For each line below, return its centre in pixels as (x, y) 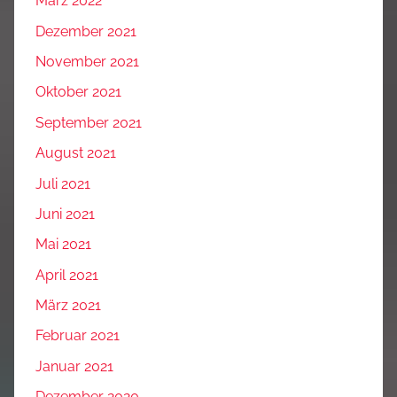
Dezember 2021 (86, 31)
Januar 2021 (74, 366)
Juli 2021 (63, 183)
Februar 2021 (78, 336)
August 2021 (76, 153)
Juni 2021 (65, 214)
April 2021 (67, 275)
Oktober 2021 (78, 92)
